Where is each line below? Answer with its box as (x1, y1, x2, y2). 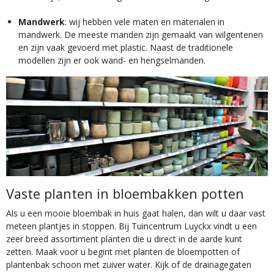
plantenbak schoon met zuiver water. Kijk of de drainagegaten (6, 259, 251, 271)
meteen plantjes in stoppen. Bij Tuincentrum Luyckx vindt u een (6, 220, 257, 232)
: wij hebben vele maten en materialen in (65, 16, 224, 28)
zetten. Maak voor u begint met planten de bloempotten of (6, 246, 240, 258)
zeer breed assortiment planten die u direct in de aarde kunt (6, 233, 242, 245)
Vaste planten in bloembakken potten (6, 185, 244, 203)
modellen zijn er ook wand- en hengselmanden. (18, 54, 206, 66)
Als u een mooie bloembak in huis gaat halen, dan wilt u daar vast (6, 207, 265, 220)
